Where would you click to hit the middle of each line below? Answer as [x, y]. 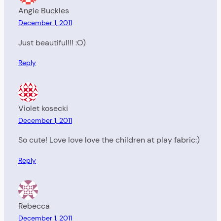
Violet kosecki [43, 108]
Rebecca [34, 206]
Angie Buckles [43, 11]
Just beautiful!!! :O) [52, 42]
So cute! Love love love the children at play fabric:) [109, 140]
